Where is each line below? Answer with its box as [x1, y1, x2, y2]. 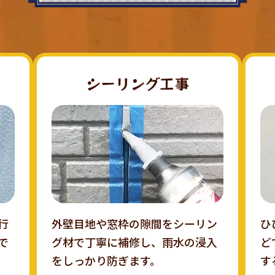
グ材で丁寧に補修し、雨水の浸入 [51, 234, 217, 250]
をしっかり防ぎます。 [51, 252, 161, 269]
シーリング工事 [85, 72, 189, 95]
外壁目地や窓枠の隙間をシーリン [51, 215, 217, 232]
